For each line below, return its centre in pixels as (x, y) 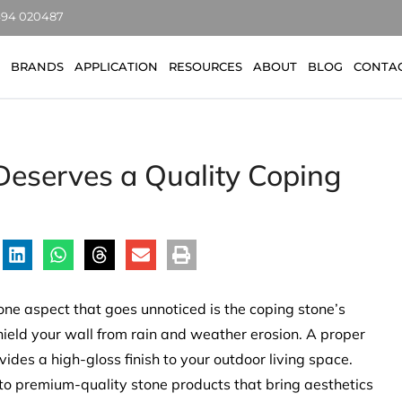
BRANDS (37, 66)
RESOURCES (205, 66)
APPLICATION (116, 66)
